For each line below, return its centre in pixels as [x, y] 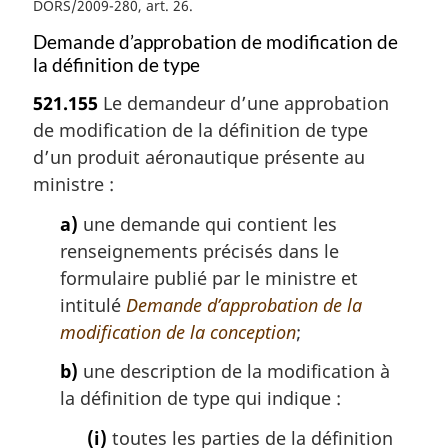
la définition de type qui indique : [200, 398]
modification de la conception [178, 331]
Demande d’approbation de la [244, 304]
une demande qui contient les [207, 223]
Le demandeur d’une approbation [243, 103]
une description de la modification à [234, 371]
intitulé [93, 304]
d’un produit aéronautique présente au [199, 157]
